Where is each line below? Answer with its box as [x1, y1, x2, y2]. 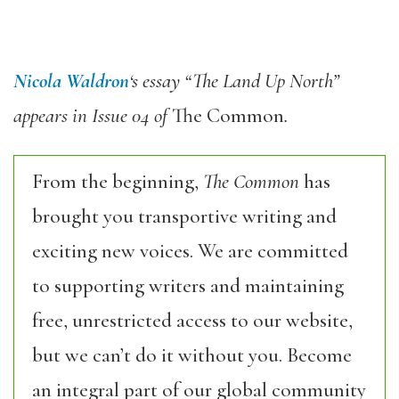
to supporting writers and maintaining [32, 273, 344, 298]
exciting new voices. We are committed [32, 239, 348, 264]
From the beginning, [32, 169, 203, 194]
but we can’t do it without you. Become [32, 343, 352, 368]
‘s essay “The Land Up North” [129, 69, 339, 94]
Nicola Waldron [13, 69, 129, 94]
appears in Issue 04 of [13, 103, 172, 128]
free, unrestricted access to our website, [32, 308, 353, 333]
